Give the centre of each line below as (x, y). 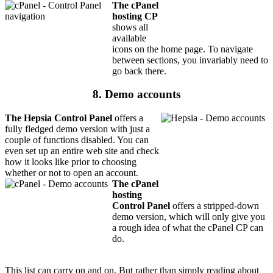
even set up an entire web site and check (82, 151)
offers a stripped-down (214, 206)
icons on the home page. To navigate (183, 49)
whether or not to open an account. (72, 173)
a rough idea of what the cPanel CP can (188, 228)
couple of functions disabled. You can (77, 140)
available (129, 38)
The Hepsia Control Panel (58, 118)
